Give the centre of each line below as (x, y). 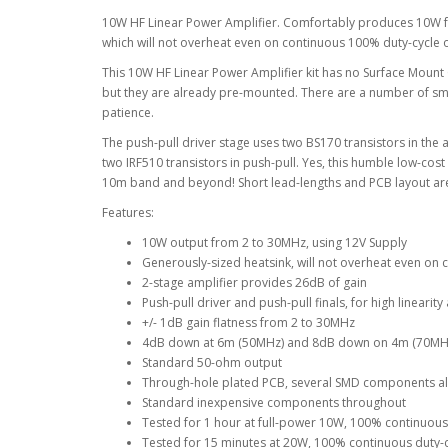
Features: (128, 212)
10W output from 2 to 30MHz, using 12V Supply (274, 242)
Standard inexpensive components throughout (274, 402)
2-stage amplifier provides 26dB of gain (254, 282)
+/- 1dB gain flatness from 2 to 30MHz (248, 322)
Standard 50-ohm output (212, 362)
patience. (128, 112)
